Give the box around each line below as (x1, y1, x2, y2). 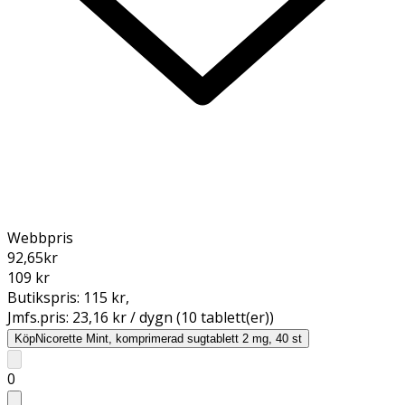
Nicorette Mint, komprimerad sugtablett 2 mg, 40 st (35, 331, 302, 345)
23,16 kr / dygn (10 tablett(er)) (72, 306, 274, 327)
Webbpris (7, 227, 73, 248)
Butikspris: (7, 287, 83, 307)
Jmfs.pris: (7, 306, 72, 327)
